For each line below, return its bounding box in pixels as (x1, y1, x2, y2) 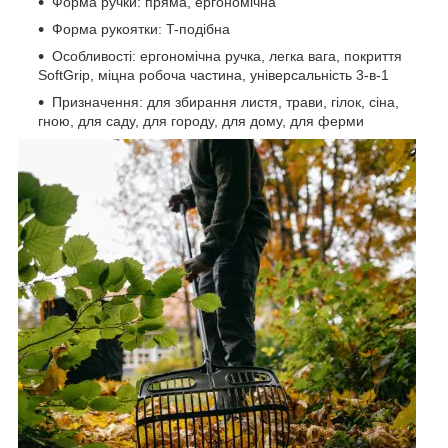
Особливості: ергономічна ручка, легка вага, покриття (52, 48, 402, 65)
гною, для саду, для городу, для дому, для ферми (38, 113, 364, 130)
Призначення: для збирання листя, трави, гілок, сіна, (52, 94, 399, 111)
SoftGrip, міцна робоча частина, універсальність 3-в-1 (38, 67, 389, 84)
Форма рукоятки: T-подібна (52, 21, 230, 38)
